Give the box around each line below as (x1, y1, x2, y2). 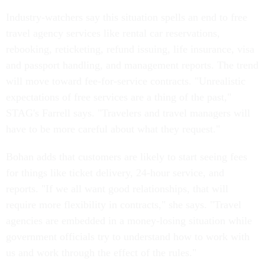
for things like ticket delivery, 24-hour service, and (6, 167, 224, 179)
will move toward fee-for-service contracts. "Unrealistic (6, 75, 245, 87)
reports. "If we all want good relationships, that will (6, 183, 228, 195)
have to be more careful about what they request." (6, 123, 220, 135)
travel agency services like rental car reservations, (6, 27, 220, 39)
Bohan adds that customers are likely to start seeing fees (6, 151, 247, 163)
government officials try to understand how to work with (6, 231, 250, 243)
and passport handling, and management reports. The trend (6, 59, 258, 71)
